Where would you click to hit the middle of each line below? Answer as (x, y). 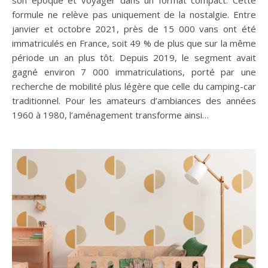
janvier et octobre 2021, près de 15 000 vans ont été (134, 29)
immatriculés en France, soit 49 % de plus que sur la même (134, 43)
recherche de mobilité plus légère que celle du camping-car (134, 86)
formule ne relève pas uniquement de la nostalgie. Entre (134, 14)
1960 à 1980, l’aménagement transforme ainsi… (110, 115)
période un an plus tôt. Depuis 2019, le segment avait (134, 57)
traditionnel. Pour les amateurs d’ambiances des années (134, 100)
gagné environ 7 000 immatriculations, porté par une (134, 72)
